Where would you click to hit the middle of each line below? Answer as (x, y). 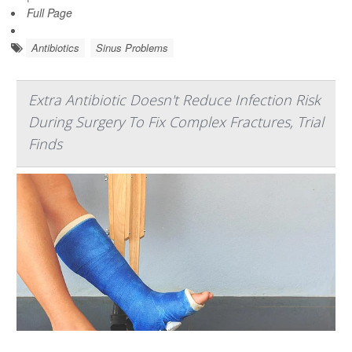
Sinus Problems (132, 47)
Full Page (49, 12)
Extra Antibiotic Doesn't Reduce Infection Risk (174, 99)
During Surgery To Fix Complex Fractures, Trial (176, 121)
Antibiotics (55, 47)
